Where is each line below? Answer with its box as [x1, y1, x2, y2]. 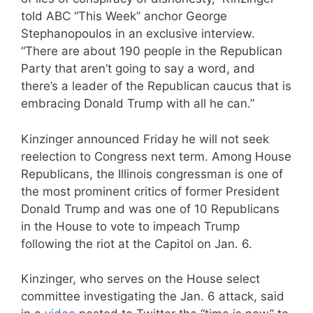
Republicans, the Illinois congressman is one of [21, 166, 283, 181]
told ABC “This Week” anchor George [21, 9, 227, 24]
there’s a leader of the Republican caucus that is [21, 79, 291, 94]
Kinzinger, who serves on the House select [21, 272, 260, 286]
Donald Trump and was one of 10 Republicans [21, 201, 279, 216]
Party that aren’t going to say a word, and [21, 61, 255, 76]
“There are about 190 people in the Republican [21, 44, 282, 59]
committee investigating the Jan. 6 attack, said [21, 289, 284, 304]
